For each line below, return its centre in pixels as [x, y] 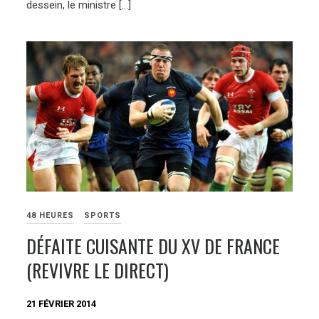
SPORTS [103, 215]
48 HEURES [51, 215]
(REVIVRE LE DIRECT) [98, 270]
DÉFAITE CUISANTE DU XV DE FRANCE [153, 246]
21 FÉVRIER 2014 [62, 303]
